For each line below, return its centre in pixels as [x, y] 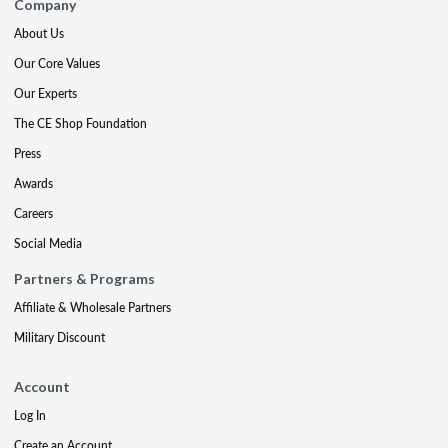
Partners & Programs [84, 278]
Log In [30, 415]
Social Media [48, 243]
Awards [33, 183]
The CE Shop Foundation [80, 123]
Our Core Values [57, 63]
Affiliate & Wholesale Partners [92, 307]
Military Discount [59, 337]
